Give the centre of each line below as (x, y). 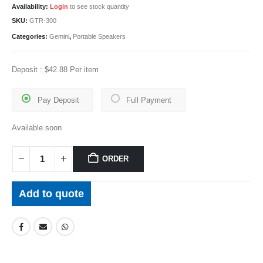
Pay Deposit (58, 100)
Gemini (59, 37)
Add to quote (51, 193)
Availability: (30, 6)
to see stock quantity (99, 6)
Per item (83, 70)
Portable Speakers (99, 37)
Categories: (31, 37)
